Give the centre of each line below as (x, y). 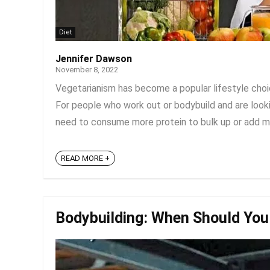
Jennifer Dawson (94, 59)
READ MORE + (85, 159)
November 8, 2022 (87, 70)
